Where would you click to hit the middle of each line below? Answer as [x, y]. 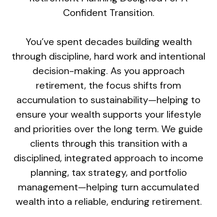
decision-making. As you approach [108, 71]
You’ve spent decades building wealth [108, 42]
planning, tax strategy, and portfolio [108, 172]
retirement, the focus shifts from [108, 85]
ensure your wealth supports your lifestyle [108, 114]
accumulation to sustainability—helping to [108, 100]
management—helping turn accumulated [108, 187]
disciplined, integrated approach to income [108, 158]
